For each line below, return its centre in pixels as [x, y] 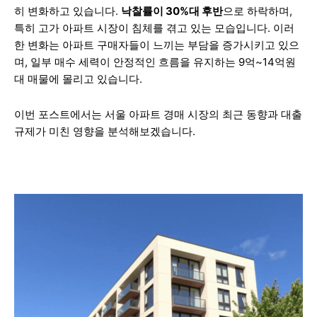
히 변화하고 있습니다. [68, 11]
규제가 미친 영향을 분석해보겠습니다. [105, 132]
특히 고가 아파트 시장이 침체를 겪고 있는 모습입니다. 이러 [154, 28]
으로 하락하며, [258, 11]
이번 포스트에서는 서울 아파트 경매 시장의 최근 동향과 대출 [158, 115]
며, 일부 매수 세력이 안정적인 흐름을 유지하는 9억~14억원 [155, 62]
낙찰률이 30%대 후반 [172, 11]
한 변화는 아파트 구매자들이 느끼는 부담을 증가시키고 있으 [157, 45]
